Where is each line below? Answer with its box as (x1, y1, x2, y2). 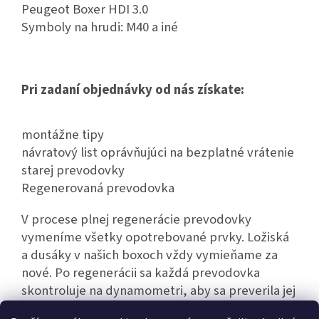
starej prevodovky (21, 161, 125, 180)
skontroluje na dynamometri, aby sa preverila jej (21, 281, 296, 300)
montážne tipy (21, 125, 104, 145)
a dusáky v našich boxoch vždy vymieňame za (21, 246, 278, 265)
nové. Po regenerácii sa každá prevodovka (21, 263, 260, 283)
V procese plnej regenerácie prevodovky (21, 210, 251, 229)
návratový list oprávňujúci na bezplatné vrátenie (21, 143, 294, 162)
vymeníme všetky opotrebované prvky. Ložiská (21, 228, 289, 247)
